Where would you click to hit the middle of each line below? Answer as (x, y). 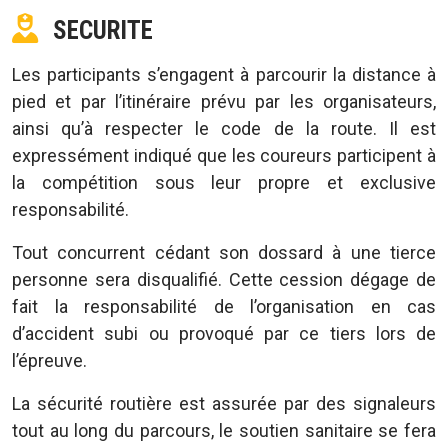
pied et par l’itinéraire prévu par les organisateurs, (224, 101)
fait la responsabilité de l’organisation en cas (224, 306)
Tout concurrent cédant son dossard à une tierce (224, 252)
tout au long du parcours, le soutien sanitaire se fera (224, 430)
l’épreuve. (49, 360)
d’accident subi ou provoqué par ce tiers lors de (224, 333)
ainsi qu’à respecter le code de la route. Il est (224, 128)
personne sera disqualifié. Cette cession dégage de (224, 279)
